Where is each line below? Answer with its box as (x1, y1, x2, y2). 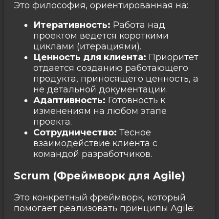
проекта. (33, 116, 72, 127)
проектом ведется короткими (33, 30, 169, 41)
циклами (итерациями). (33, 41, 141, 52)
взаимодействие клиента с (33, 137, 157, 149)
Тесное (117, 127, 151, 138)
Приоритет (146, 51, 198, 63)
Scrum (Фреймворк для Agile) (14, 169, 185, 182)
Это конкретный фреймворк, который (14, 192, 186, 203)
